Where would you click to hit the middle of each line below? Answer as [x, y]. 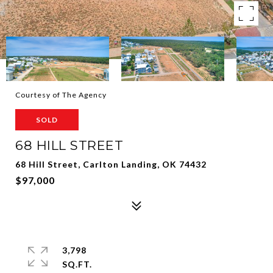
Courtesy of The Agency [61, 95]
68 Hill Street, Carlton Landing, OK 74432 [111, 164]
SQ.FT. [77, 264]
